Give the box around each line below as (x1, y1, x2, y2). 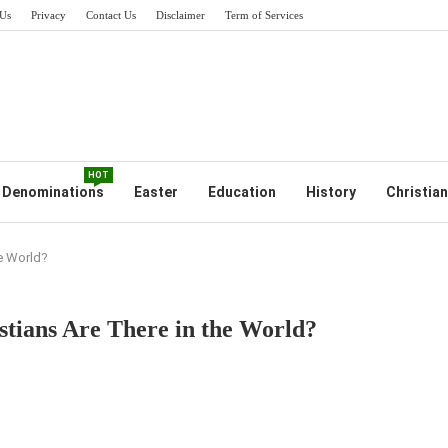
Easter (133, 184, 178, 200)
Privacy (31, 9, 66, 21)
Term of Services (225, 9, 303, 21)
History (305, 184, 356, 200)
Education (207, 184, 276, 200)
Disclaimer (156, 9, 205, 21)
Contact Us (86, 9, 136, 21)
